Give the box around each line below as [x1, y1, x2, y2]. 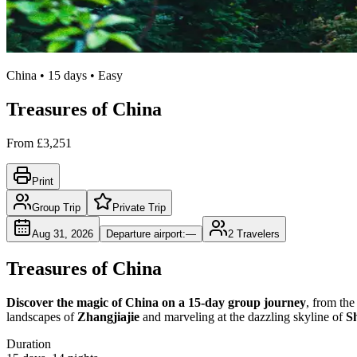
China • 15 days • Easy [6, 69, 123, 83]
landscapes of [6, 309, 77, 324]
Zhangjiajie [77, 309, 139, 324]
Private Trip [112, 201, 166, 214]
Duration [6, 336, 51, 351]
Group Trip [32, 201, 80, 214]
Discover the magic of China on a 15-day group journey [6, 295, 306, 309]
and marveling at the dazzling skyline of [139, 309, 346, 324]
